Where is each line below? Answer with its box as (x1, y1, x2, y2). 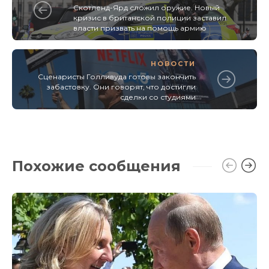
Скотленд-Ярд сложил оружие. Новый (73, 3, 220, 13)
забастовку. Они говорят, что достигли (46, 82, 196, 92)
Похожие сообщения (12, 157, 181, 175)
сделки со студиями (120, 92, 196, 102)
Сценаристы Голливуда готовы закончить (38, 72, 196, 82)
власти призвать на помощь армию (73, 23, 207, 33)
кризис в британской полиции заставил (73, 13, 226, 23)
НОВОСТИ (151, 59, 196, 68)
